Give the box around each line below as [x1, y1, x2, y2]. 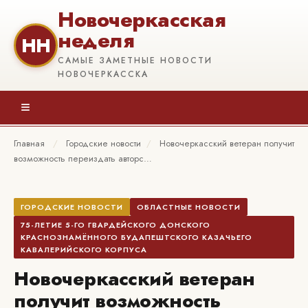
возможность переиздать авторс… [14, 152, 152, 165]
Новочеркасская [58, 5, 225, 34]
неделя [58, 25, 133, 55]
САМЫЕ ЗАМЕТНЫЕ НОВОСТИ [58, 54, 212, 67]
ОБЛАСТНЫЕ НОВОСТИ [137, 201, 241, 212]
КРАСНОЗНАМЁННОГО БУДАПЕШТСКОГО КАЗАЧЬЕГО [21, 232, 252, 243]
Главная [14, 137, 45, 150]
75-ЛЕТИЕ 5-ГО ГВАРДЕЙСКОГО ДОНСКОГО [21, 219, 210, 230]
